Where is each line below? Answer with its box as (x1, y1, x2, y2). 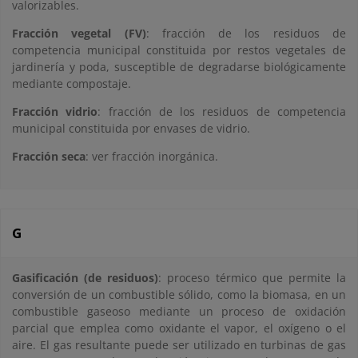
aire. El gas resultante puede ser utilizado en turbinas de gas (12, 337, 346, 352)
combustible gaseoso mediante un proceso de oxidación (12, 304, 346, 319)
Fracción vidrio (12, 104, 98, 119)
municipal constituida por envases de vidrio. (12, 121, 250, 136)
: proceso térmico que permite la (158, 270, 347, 285)
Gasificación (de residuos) (12, 270, 159, 285)
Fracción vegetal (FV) (12, 26, 146, 41)
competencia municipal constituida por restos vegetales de (12, 42, 346, 58)
